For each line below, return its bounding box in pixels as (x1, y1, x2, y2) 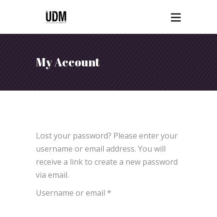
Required (111, 186, 143, 198)
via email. (36, 169, 69, 180)
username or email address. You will (36, 143, 166, 154)
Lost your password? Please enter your (36, 130, 178, 141)
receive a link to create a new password (36, 156, 178, 167)
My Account (36, 54, 100, 70)
